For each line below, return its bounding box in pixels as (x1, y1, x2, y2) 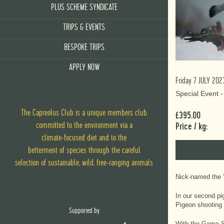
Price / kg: (175, 121, 207, 131)
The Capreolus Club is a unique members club (21, 108, 147, 118)
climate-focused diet (41, 133, 99, 143)
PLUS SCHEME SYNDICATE (50, 2, 117, 12)
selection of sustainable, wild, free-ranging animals (15, 158, 153, 168)
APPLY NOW (68, 62, 99, 72)
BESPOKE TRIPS (63, 42, 104, 52)
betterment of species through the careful (27, 146, 140, 155)
